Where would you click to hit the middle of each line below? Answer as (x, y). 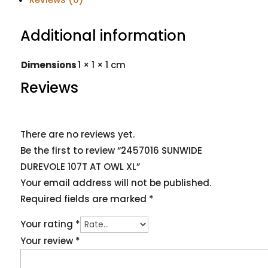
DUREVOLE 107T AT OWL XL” (80, 166)
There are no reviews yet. (77, 134)
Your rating (48, 224)
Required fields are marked (84, 199)
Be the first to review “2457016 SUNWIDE (111, 150)
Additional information (103, 35)
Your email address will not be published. (115, 182)
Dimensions (48, 65)
